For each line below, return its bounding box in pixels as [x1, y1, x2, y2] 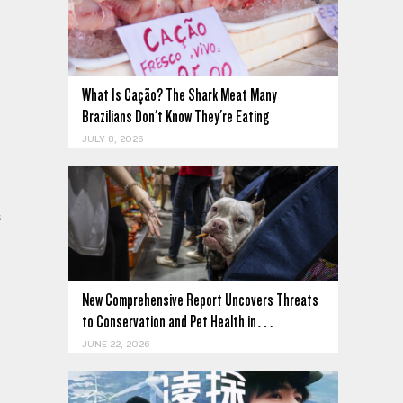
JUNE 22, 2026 [82, 339, 149, 351]
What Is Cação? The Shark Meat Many [82, 85, 277, 105]
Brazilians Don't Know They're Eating [82, 107, 269, 127]
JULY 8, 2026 [82, 134, 143, 146]
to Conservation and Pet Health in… [82, 312, 274, 332]
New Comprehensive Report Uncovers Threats [82, 291, 318, 310]
